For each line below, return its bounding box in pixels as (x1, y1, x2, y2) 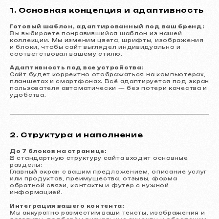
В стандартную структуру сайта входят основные (10, 155, 188, 161)
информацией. (10, 189, 63, 195)
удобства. (10, 92, 46, 98)
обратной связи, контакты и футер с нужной (10, 182, 169, 188)
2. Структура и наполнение (10, 131, 143, 139)
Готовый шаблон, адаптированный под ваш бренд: (10, 23, 205, 29)
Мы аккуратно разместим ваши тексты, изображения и (10, 210, 205, 216)
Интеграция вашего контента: (10, 203, 125, 209)
